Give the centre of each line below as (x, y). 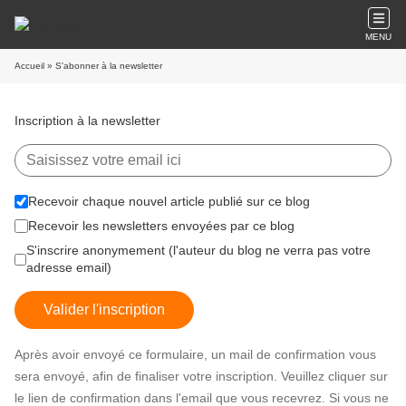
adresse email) (68, 267)
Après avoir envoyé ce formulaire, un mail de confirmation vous (195, 354)
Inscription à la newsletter (87, 121)
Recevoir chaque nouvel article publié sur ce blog (169, 201)
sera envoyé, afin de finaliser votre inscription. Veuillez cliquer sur (201, 376)
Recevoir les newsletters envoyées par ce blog (161, 226)
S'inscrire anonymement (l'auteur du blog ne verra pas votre (198, 250)
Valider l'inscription (104, 309)
